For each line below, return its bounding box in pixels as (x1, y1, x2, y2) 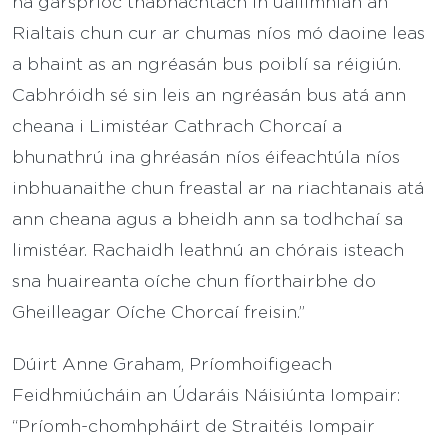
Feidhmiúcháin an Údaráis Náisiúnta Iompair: (12, 382, 401, 405)
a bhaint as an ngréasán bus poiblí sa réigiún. (12, 52, 401, 75)
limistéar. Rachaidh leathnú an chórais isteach (12, 238, 404, 261)
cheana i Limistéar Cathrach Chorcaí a (12, 114, 342, 137)
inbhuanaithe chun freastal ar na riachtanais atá (12, 176, 424, 199)
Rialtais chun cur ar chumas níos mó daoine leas (12, 21, 425, 44)
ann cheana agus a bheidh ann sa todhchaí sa (12, 207, 403, 230)
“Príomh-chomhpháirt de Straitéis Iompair (12, 413, 375, 436)
